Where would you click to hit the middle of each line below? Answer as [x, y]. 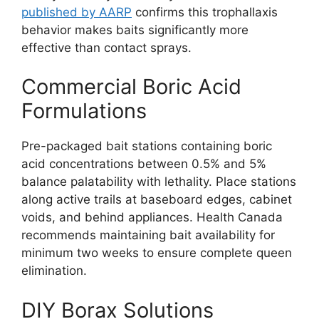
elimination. [54, 271]
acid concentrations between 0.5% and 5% [144, 164]
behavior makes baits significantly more [135, 30]
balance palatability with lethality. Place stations [159, 182]
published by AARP [77, 12]
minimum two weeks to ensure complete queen [157, 253]
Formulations [84, 111]
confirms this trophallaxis [205, 12]
